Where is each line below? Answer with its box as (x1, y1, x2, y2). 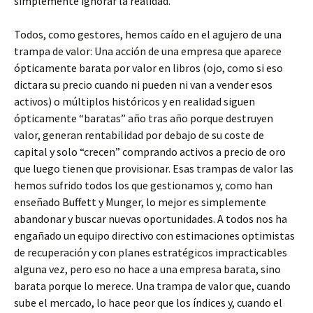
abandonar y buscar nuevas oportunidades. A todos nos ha (14, 212, 287, 226)
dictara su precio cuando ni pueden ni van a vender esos (14, 78, 272, 92)
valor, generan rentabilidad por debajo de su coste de (14, 128, 264, 142)
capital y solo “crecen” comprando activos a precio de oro (14, 145, 286, 159)
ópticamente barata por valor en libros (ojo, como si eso (14, 61, 283, 75)
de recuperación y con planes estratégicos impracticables (14, 245, 287, 259)
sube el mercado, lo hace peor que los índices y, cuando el (14, 296, 282, 310)
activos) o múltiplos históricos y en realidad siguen (14, 94, 255, 108)
